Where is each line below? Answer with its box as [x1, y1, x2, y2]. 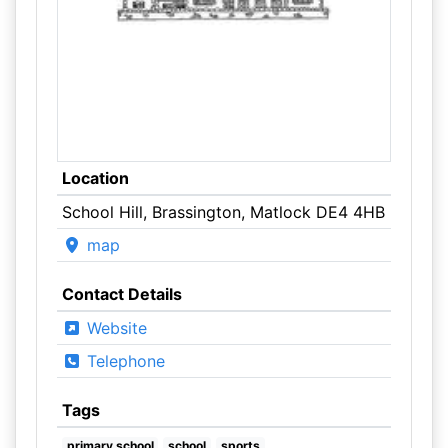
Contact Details [61, 284, 182, 304]
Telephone [81, 351, 165, 371]
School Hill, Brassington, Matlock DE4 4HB [61, 202, 385, 222]
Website [81, 318, 147, 338]
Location [61, 168, 129, 188]
